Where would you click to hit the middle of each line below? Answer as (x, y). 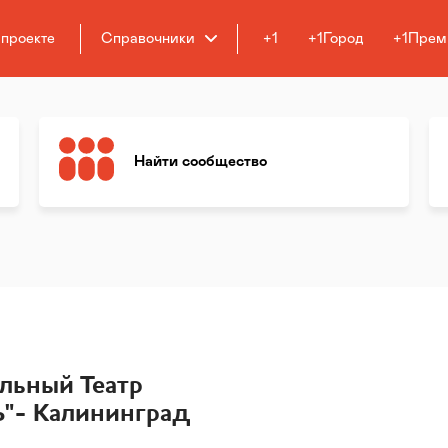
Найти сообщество (201, 161)
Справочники (148, 38)
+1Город (335, 38)
